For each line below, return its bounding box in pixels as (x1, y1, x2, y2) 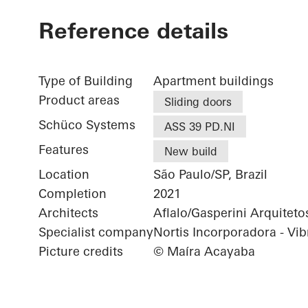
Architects (38, 205, 98, 221)
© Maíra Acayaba (153, 243, 255, 260)
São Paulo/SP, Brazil (153, 166, 267, 183)
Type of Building (38, 73, 133, 89)
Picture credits (38, 243, 123, 260)
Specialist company (38, 224, 153, 241)
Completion (38, 186, 107, 202)
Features (38, 142, 89, 158)
